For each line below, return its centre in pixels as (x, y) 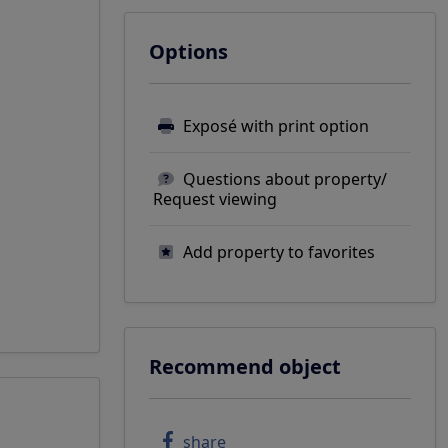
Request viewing (215, 199)
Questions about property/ (285, 179)
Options (188, 51)
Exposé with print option (276, 126)
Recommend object (245, 366)
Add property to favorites (279, 252)
